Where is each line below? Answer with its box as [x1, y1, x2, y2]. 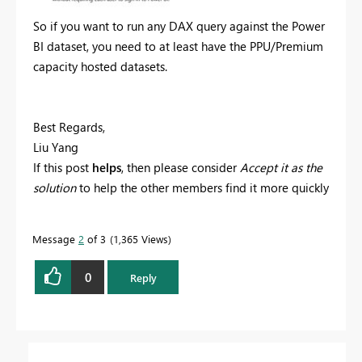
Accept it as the [240, 159, 322, 176]
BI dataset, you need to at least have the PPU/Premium [33, 38, 323, 55]
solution [33, 179, 76, 196]
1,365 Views [113, 232, 168, 246]
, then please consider [121, 159, 240, 176]
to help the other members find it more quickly [76, 179, 329, 196]
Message [32, 232, 78, 246]
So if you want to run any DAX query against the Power [33, 18, 325, 35]
